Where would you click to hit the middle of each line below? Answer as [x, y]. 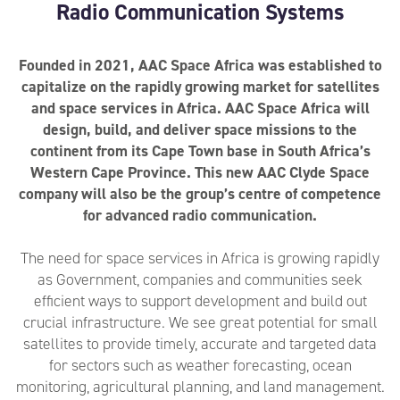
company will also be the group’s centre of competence [200, 194]
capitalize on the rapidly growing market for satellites [200, 87]
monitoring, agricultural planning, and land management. [200, 387]
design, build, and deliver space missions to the [200, 129]
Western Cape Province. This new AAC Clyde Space [200, 172]
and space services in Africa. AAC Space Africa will [200, 108]
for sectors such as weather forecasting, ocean [200, 365]
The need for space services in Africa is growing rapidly [200, 258]
